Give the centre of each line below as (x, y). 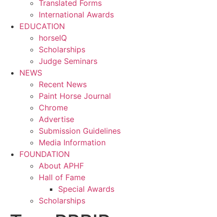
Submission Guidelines (80, 131)
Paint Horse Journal (75, 96)
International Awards (76, 14)
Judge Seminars (68, 61)
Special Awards (86, 189)
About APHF (61, 165)
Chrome (53, 107)
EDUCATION (42, 26)
